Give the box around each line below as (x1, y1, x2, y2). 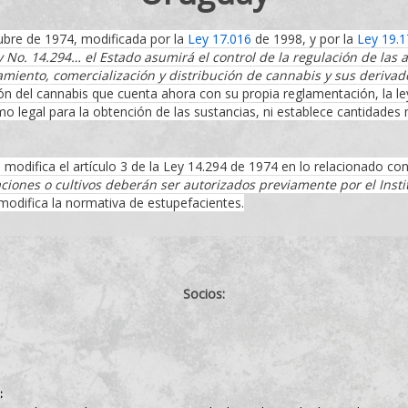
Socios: (183, 285, 225, 302)
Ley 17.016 (188, 30, 251, 47)
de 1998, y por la (251, 30, 357, 47)
